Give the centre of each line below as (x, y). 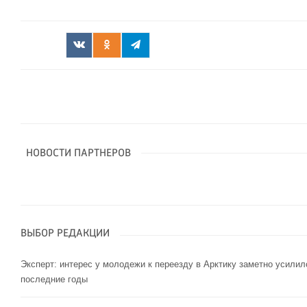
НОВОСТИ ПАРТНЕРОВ (78, 154)
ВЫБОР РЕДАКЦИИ (65, 234)
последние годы (54, 280)
